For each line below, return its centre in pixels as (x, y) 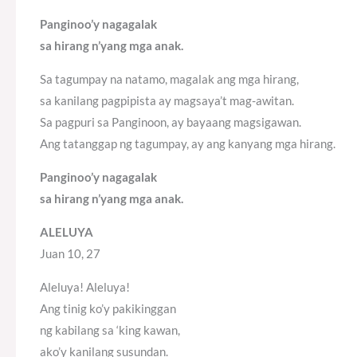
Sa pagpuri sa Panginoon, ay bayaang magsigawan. (171, 122)
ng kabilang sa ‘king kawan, (110, 330)
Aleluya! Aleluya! (85, 287)
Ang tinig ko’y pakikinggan (108, 309)
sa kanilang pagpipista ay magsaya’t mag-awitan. (167, 101)
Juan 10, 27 (70, 254)
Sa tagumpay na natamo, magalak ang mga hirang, (169, 79)
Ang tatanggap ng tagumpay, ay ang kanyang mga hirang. (188, 144)
